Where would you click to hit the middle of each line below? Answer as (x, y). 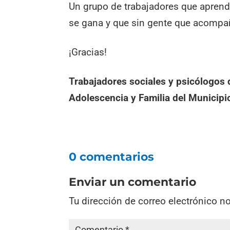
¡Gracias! (88, 52)
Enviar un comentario (133, 182)
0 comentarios (112, 157)
